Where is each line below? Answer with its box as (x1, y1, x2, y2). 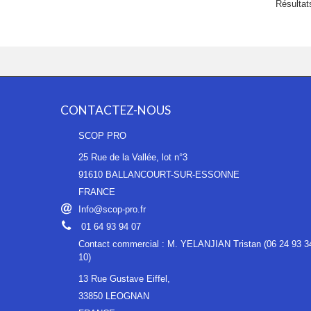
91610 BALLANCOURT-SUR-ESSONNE (78, 169, 239, 180)
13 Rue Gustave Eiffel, (78, 273, 170, 284)
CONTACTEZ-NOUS (60, 102, 171, 117)
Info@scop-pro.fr (78, 203, 146, 215)
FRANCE (78, 186, 129, 197)
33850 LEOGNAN (78, 290, 152, 301)
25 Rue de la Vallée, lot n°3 (78, 151, 187, 162)
